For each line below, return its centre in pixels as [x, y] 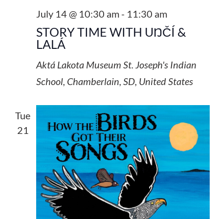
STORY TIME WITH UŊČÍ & [111, 32]
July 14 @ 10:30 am [77, 13]
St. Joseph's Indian [160, 64]
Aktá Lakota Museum [79, 64]
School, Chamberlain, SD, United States [114, 81]
